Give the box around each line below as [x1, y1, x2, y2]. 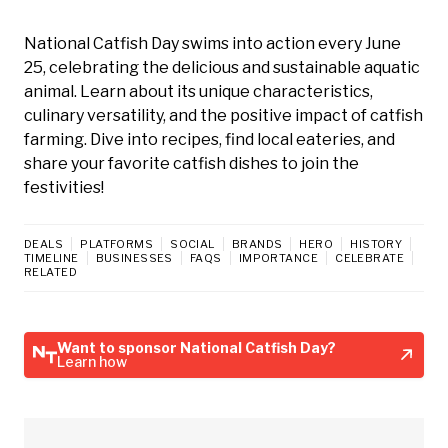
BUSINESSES [95, 250, 173, 265]
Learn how [57, 352, 127, 370]
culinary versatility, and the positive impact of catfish [24, 105, 423, 125]
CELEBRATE [335, 250, 405, 265]
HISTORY [350, 236, 403, 251]
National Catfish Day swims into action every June [24, 33, 401, 53]
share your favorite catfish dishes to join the [24, 153, 359, 173]
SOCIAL [170, 236, 215, 251]
